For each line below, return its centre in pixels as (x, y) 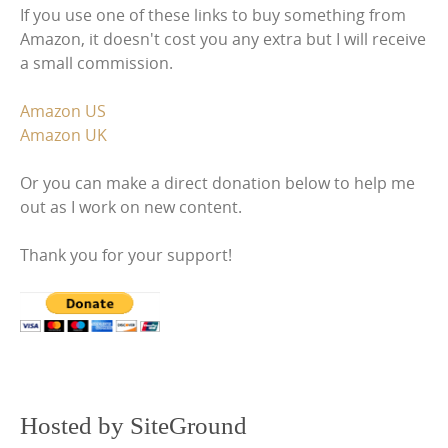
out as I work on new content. (131, 207)
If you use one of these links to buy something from (213, 15)
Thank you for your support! (126, 255)
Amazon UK (63, 135)
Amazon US (63, 111)
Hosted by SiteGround (133, 426)
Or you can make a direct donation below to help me (217, 183)
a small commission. (96, 63)
